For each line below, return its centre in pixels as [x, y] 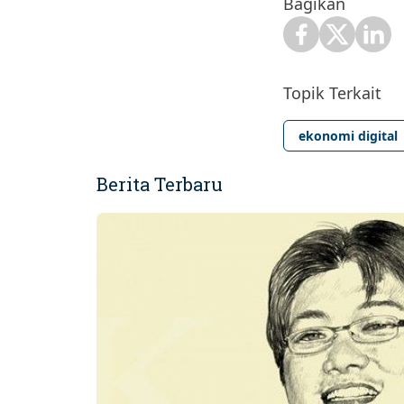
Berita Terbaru [160, 184]
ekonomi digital [348, 136]
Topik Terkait [332, 93]
